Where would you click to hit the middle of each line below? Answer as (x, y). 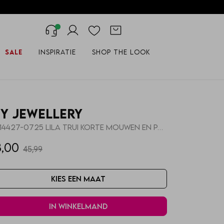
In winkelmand (78, 206)
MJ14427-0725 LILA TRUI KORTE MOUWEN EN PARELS (160, 127)
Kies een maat (78, 179)
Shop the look (121, 52)
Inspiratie (57, 52)
